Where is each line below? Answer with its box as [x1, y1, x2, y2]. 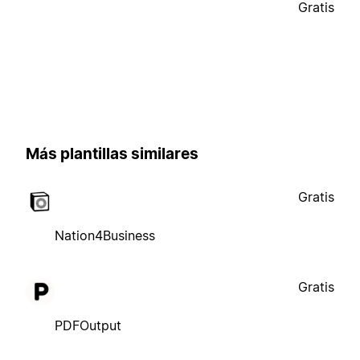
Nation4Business [55, 227, 155, 243]
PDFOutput [55, 317, 121, 333]
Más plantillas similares [26, 145, 198, 164]
